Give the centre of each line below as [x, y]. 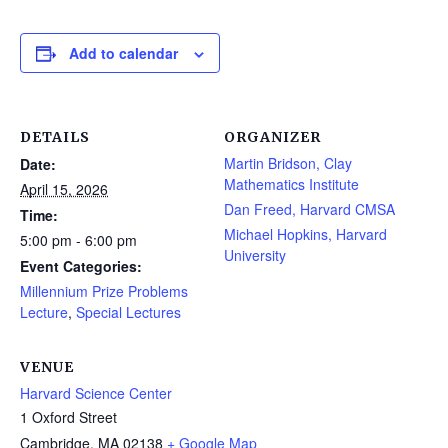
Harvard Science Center [96, 393]
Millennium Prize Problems [104, 291]
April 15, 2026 [64, 189]
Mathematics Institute [291, 184]
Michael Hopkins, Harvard [305, 234]
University [255, 255]
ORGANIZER [272, 137]
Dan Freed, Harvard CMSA [309, 209]
